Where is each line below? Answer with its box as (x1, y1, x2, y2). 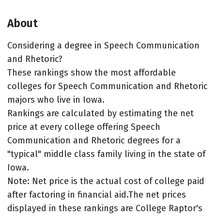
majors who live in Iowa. (7, 94, 105, 105)
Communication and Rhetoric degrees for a (7, 135, 181, 146)
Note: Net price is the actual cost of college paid (7, 176, 204, 186)
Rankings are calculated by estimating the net (7, 108, 194, 119)
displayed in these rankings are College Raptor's (7, 203, 202, 214)
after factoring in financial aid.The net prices (7, 189, 186, 200)
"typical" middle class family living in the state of (7, 149, 205, 159)
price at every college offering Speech (7, 122, 160, 132)
